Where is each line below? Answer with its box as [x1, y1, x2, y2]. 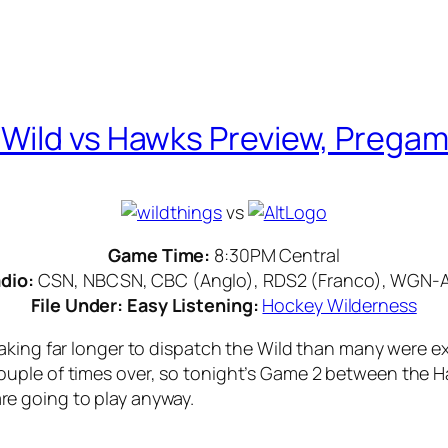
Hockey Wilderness [262, 293, 417, 318]
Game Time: [108, 243, 215, 268]
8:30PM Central [214, 243, 340, 268]
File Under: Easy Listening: [31, 293, 263, 318]
